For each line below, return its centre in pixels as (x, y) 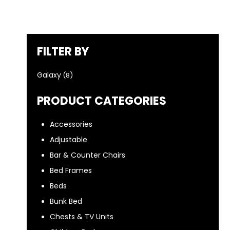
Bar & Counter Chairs (88, 155)
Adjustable (69, 140)
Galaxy (49, 75)
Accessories (71, 124)
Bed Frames (71, 170)
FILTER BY (63, 52)
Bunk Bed (66, 201)
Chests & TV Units (82, 217)
